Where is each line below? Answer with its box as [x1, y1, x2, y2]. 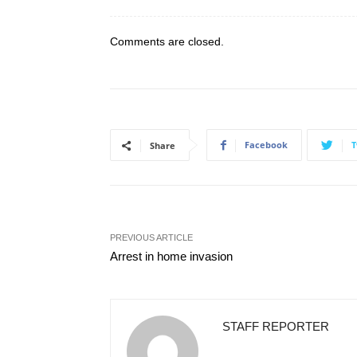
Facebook [245, 139, 288, 151]
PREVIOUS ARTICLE [110, 233, 193, 242]
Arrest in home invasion [110, 249, 233, 263]
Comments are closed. [110, 35, 224, 48]
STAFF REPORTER [222, 320, 329, 333]
